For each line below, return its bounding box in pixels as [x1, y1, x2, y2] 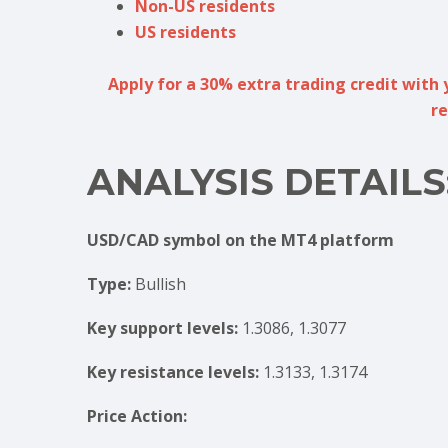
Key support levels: [87, 317, 238, 339]
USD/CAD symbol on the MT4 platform [87, 229, 394, 251]
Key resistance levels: [87, 361, 263, 383]
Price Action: [87, 405, 187, 427]
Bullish [135, 273, 186, 295]
